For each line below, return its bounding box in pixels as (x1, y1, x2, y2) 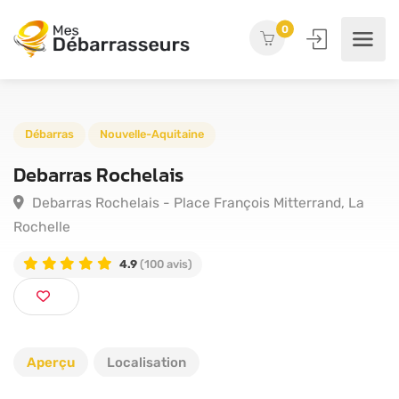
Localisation (107, 354, 186, 371)
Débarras (27, 138, 81, 154)
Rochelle (14, 236, 77, 256)
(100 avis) (149, 280, 209, 295)
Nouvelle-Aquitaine (108, 138, 222, 154)
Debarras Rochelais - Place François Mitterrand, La (30, 210, 396, 230)
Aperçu (27, 354, 75, 371)
